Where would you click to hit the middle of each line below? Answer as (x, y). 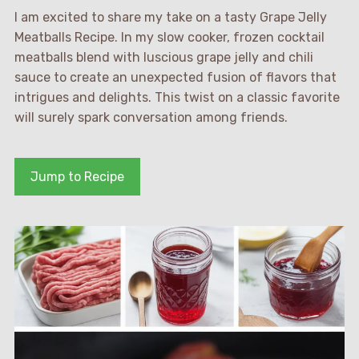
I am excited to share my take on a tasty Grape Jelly (170, 18)
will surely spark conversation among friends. (151, 118)
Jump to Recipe (77, 177)
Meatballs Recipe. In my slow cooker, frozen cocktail (169, 38)
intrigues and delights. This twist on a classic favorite (177, 98)
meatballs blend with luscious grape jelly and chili (163, 58)
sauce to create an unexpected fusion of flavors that (175, 78)
